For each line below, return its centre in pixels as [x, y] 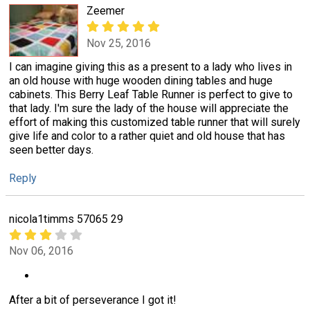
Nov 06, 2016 [41, 251]
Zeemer [106, 11]
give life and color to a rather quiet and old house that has [147, 136]
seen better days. [51, 149]
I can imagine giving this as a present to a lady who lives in [151, 66]
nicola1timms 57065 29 [66, 219]
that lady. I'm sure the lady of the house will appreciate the [149, 108]
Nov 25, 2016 [119, 43]
